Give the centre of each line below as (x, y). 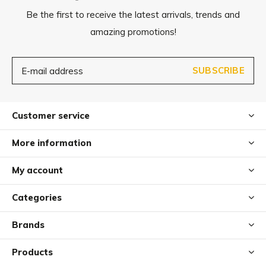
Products (32, 252)
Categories (37, 197)
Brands (28, 225)
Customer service (51, 115)
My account (37, 170)
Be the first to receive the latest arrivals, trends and (133, 15)
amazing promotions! (133, 32)
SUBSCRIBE (218, 70)
